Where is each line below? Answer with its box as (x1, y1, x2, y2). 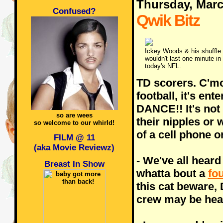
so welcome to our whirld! (34, 119, 114, 126)
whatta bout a (136, 167, 208, 180)
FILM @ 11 (53, 133, 95, 142)
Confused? (53, 6, 96, 16)
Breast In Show (44, 159, 105, 169)
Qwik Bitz (136, 11, 200, 29)
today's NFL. (144, 62, 181, 70)
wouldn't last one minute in (144, 55, 221, 62)
